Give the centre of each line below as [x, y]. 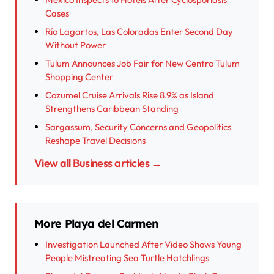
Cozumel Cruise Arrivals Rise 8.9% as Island [130, 95]
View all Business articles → [102, 163]
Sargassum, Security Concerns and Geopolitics [138, 127]
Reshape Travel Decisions [95, 141]
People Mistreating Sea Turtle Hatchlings [127, 258]
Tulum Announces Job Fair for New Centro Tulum [143, 64]
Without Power [76, 45]
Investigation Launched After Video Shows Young [143, 245]
